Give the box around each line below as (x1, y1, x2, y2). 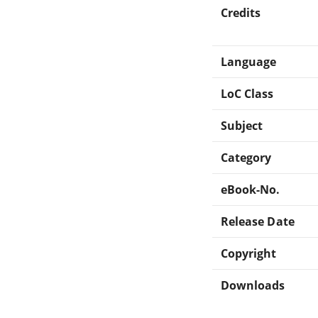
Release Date (221, 213, 295, 229)
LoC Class (221, 85, 274, 102)
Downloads (221, 277, 285, 293)
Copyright (221, 245, 277, 261)
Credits (221, 4, 261, 21)
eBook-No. (221, 181, 280, 197)
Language (221, 53, 277, 70)
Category (221, 149, 272, 165)
